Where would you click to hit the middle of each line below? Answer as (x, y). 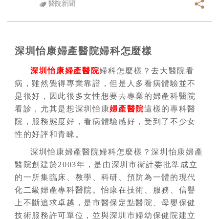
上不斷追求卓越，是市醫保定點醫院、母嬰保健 (106, 203)
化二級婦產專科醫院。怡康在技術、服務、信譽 (106, 190)
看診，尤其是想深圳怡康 (62, 109)
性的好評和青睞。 (49, 134)
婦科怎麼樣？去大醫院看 (147, 71)
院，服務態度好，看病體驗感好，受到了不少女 (106, 121)
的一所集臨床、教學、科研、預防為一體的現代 (106, 177)
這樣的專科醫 (170, 109)
